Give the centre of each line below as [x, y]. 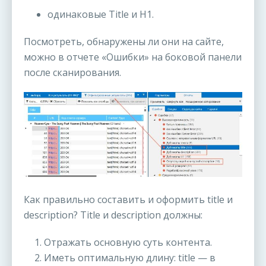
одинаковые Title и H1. [101, 15]
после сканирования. [72, 73]
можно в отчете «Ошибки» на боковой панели [133, 57]
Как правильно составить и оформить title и [128, 200]
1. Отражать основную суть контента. [123, 243]
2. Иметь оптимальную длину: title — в [125, 258]
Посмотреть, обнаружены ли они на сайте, [124, 42]
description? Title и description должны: [113, 215]
